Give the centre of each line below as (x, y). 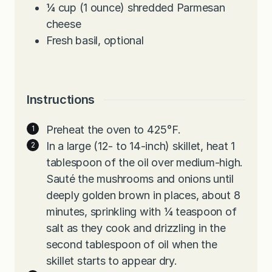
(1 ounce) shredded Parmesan (152, 8)
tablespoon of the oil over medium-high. (145, 163)
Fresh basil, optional (95, 41)
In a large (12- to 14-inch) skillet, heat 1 (141, 146)
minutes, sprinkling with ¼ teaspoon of (141, 212)
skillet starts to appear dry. (112, 261)
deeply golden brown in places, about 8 (143, 195)
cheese (64, 24)
